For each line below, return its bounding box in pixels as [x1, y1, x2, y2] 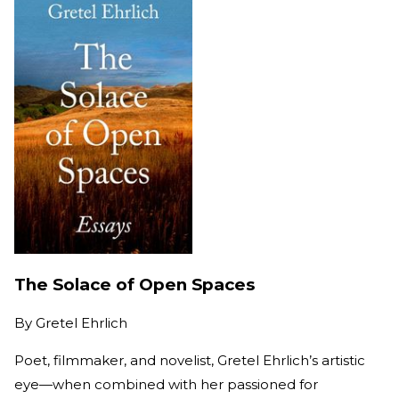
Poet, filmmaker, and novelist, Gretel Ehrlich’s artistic [14, 352, 365, 370]
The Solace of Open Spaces [14, 273, 255, 295]
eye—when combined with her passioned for [14, 376, 318, 394]
